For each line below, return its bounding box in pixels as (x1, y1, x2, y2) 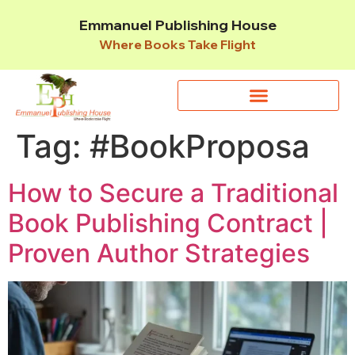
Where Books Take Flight (99, 36, 256, 52)
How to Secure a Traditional (8, 177, 338, 209)
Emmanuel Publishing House (78, 16, 277, 34)
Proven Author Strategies (8, 238, 310, 269)
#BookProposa (90, 127, 310, 166)
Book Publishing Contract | (8, 208, 328, 239)
